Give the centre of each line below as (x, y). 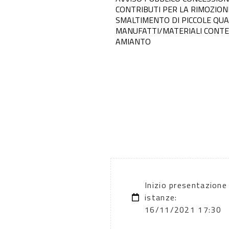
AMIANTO (133, 41)
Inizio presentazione (186, 185)
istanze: (161, 197)
